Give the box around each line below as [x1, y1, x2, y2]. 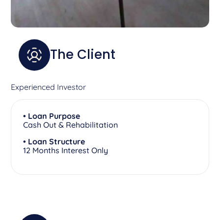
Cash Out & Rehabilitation [23, 119, 118, 130]
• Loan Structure [23, 136, 85, 146]
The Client [50, 46, 116, 64]
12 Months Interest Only [23, 145, 109, 155]
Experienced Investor [11, 82, 86, 92]
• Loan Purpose [23, 110, 81, 121]
